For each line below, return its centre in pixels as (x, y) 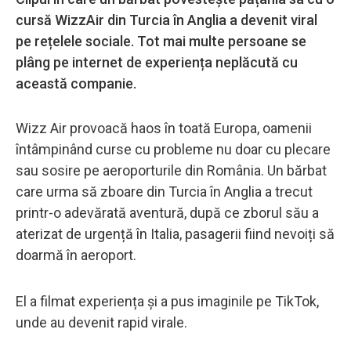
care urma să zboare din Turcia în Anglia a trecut (164, 191)
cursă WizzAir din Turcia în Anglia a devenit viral (166, 20)
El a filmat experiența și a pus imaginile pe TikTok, (167, 301)
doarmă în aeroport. (78, 255)
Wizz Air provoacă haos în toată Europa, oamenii (164, 128)
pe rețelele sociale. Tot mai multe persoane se (161, 41)
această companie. (76, 83)
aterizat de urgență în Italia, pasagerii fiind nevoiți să (175, 233)
